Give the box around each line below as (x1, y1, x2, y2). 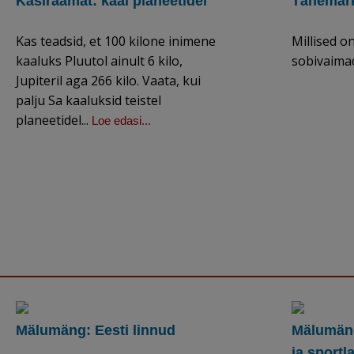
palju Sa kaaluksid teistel (16, 92, 161, 110)
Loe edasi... (92, 114, 151, 128)
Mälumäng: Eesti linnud (16, 322, 175, 339)
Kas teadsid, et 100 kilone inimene (16, 32, 216, 51)
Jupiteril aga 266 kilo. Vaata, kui (16, 72, 201, 90)
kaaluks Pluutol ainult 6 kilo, (16, 52, 183, 70)
